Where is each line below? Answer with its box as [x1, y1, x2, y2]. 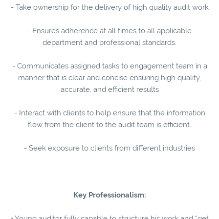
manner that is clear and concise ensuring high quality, [18, 73, 201, 82]
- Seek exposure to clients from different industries [24, 143, 195, 153]
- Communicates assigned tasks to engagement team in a [12, 61, 207, 70]
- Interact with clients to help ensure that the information [14, 108, 205, 117]
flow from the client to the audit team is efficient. [28, 120, 191, 129]
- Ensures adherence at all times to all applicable [27, 26, 192, 35]
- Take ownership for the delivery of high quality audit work [10, 2, 209, 12]
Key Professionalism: [73, 190, 146, 199]
